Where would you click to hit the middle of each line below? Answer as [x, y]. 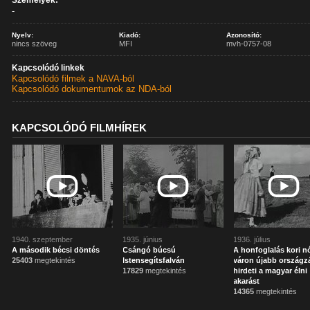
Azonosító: [244, 35]
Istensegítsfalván [154, 260]
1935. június [143, 239]
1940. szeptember [43, 239]
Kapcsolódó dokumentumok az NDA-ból [92, 89]
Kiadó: [130, 35]
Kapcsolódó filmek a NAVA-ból [73, 79]
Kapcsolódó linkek [48, 68]
